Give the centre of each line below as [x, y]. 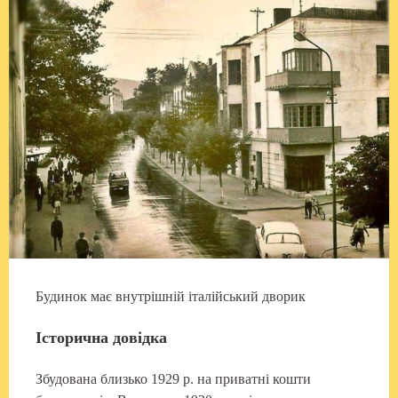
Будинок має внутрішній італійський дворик [171, 296]
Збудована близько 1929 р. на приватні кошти [173, 378]
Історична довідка [101, 337]
